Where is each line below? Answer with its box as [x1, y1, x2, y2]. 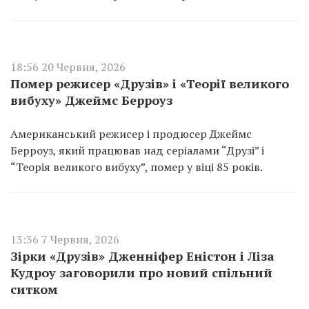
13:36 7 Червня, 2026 [10, 232, 119, 247]
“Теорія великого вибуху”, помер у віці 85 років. [10, 159, 263, 175]
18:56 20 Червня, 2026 [10, 59, 126, 74]
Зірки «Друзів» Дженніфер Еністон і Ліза [10, 248, 275, 264]
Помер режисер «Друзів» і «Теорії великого [10, 75, 289, 92]
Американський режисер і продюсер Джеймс [10, 126, 252, 141]
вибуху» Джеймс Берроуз [10, 92, 172, 108]
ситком [10, 281, 58, 297]
